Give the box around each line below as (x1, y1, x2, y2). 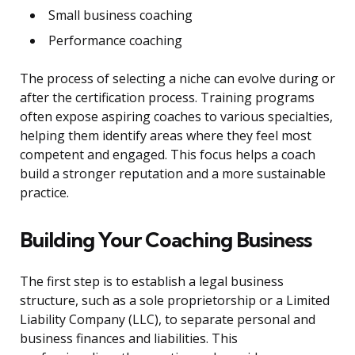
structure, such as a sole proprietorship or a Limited (20, 292, 330, 310)
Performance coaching (48, 32, 182, 50)
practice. (20, 184, 69, 202)
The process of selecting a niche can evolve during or (20, 70, 335, 88)
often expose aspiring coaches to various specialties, (20, 108, 333, 126)
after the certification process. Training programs (20, 89, 315, 107)
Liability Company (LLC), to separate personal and (20, 311, 315, 329)
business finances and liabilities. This (20, 330, 238, 348)
